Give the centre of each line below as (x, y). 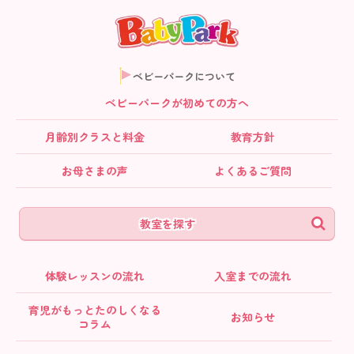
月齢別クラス (78, 137)
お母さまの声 (95, 171)
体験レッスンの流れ (95, 276)
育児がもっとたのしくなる (95, 310)
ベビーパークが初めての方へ (177, 103)
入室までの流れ (253, 276)
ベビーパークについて (184, 76)
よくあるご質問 (253, 171)
